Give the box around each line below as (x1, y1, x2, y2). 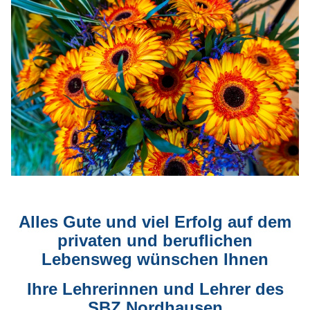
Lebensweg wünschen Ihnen (42, 250, 268, 269)
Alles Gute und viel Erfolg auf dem (19, 212, 291, 232)
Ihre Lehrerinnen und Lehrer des (26, 280, 284, 299)
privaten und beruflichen (57, 231, 253, 250)
